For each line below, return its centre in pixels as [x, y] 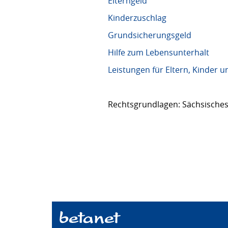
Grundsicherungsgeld [150, 35]
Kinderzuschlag [137, 18]
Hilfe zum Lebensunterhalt [159, 52]
